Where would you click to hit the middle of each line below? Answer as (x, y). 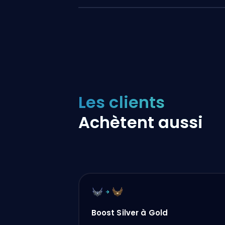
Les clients (122, 102)
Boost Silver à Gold (130, 212)
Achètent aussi (141, 122)
